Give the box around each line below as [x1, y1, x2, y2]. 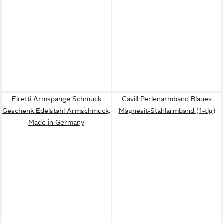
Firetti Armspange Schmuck [11, 94, 101, 103]
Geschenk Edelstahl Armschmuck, [2, 106, 110, 114]
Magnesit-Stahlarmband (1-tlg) [118, 106, 215, 114]
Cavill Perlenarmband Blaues [122, 94, 212, 103]
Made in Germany [28, 118, 84, 126]
